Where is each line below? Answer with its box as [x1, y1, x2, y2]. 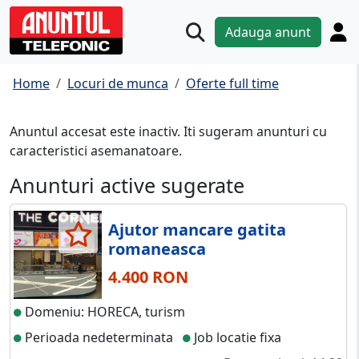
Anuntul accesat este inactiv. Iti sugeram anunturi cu [10, 123, 327, 141]
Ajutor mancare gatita [108, 219, 286, 241]
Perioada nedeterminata [22, 329, 173, 347]
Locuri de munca [67, 75, 168, 93]
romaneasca [108, 238, 206, 260]
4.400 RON [108, 266, 188, 288]
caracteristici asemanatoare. [10, 142, 182, 160]
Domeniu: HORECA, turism [22, 303, 185, 321]
